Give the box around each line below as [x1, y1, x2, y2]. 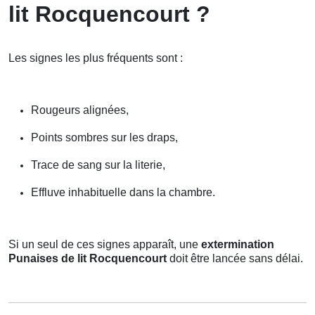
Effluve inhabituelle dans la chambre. [31, 186, 215, 199]
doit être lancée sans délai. [167, 252, 303, 265]
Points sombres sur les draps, [31, 131, 178, 144]
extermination [201, 238, 274, 251]
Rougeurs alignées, [31, 104, 129, 117]
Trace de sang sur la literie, [31, 159, 165, 172]
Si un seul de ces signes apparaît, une [8, 238, 201, 251]
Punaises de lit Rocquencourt [8, 252, 167, 265]
